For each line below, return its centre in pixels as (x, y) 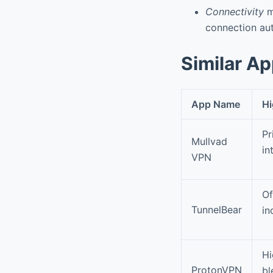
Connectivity (235, 11)
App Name (216, 104)
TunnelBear (217, 209)
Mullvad (209, 141)
